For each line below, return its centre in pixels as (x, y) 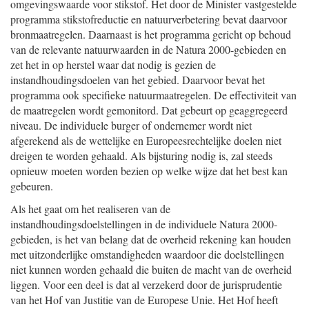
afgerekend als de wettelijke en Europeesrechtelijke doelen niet (146, 140)
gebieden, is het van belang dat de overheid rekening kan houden (151, 239)
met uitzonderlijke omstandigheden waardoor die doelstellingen (147, 254)
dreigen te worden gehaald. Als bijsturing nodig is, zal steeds (141, 156)
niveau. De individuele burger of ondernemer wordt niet (131, 125)
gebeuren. (32, 186)
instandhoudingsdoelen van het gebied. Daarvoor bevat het (138, 80)
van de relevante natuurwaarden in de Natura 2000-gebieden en (148, 49)
